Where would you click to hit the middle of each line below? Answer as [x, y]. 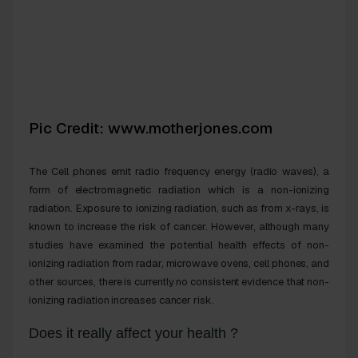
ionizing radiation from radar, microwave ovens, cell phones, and [179, 263]
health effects [252, 245]
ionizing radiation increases [94, 300]
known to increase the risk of [101, 226]
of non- [307, 245]
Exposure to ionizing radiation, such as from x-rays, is [203, 208]
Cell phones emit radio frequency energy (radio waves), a [190, 171]
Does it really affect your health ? [133, 333]
